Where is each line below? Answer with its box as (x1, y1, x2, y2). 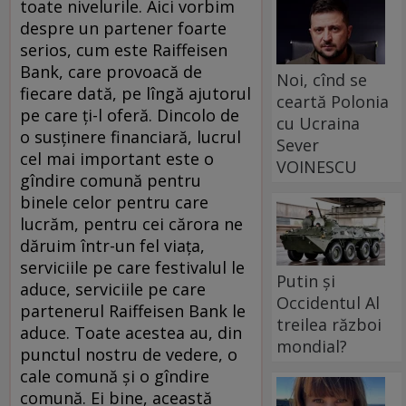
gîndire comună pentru (20, 169, 201, 191)
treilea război (276, 313, 382, 335)
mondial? (276, 334, 348, 357)
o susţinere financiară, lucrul (20, 125, 241, 148)
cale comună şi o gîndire (20, 364, 209, 387)
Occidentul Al (276, 291, 381, 314)
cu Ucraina (276, 111, 361, 134)
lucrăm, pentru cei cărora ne (20, 212, 243, 235)
